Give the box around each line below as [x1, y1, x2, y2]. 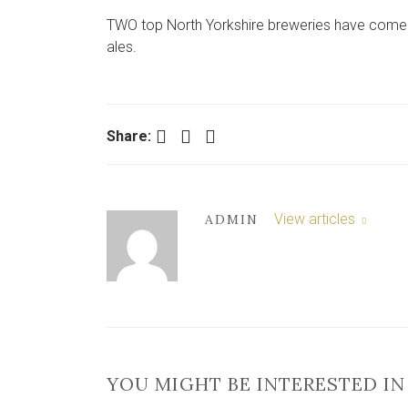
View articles [273, 210, 359, 228]
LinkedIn [209, 124, 219, 147]
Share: [107, 127, 151, 145]
